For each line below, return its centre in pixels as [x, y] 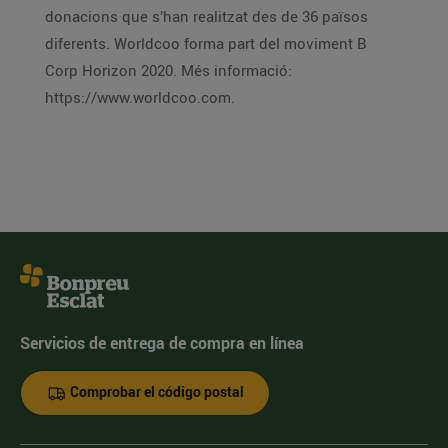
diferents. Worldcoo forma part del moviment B [206, 43]
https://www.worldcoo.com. [140, 97]
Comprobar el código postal [155, 392]
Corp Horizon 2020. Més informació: [168, 70]
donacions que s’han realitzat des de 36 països [206, 16]
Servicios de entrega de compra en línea [162, 343]
